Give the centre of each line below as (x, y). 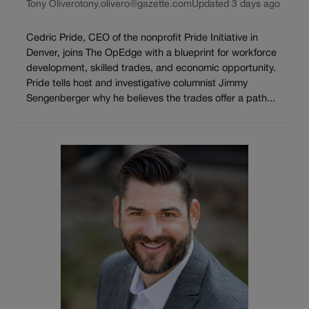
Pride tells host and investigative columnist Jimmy (137, 84)
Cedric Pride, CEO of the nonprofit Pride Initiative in (142, 39)
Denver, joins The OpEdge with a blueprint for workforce (151, 54)
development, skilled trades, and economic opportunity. (151, 69)
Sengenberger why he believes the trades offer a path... (151, 99)
